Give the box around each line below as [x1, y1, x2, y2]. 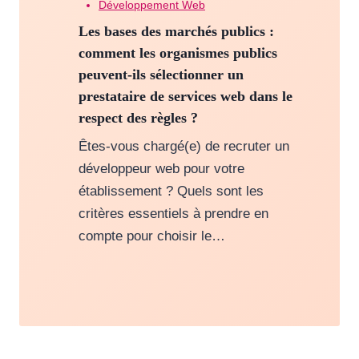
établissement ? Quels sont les [78, 184, 264, 200]
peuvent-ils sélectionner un [78, 67, 244, 83]
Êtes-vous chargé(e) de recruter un [78, 139, 289, 155]
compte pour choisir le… [78, 228, 225, 244]
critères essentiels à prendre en [78, 206, 268, 222]
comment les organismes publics [78, 45, 277, 62]
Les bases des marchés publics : [78, 23, 274, 40]
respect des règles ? [78, 110, 198, 127]
